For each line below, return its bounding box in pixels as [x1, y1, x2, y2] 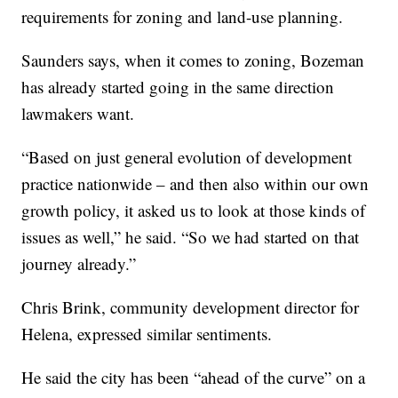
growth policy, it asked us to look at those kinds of [21, 199, 366, 222]
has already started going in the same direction [21, 76, 335, 99]
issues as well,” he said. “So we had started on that [21, 226, 360, 249]
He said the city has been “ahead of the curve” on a [21, 366, 366, 389]
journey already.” [21, 252, 137, 275]
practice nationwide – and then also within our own [21, 172, 370, 195]
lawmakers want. [21, 102, 135, 125]
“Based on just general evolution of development [21, 146, 353, 169]
